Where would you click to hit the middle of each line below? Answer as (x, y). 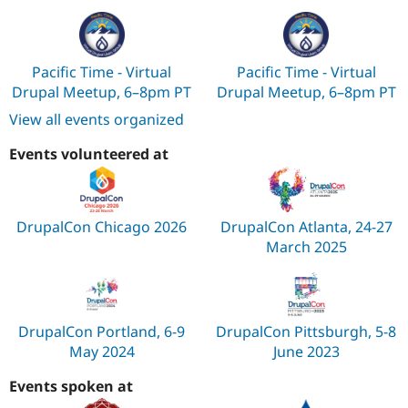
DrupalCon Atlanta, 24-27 (306, 226)
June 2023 (306, 351)
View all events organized (97, 120)
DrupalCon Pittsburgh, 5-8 (306, 331)
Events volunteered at (89, 154)
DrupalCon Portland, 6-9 (102, 331)
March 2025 (306, 246)
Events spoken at (71, 386)
